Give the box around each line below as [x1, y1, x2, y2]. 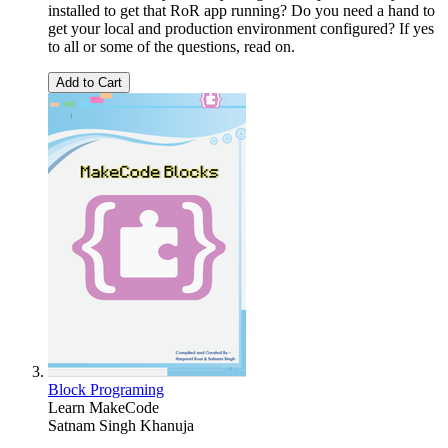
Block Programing [48, 381, 164, 399]
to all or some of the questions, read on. [48, 38, 295, 56]
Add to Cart [56, 75, 122, 91]
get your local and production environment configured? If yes [48, 20, 434, 38]
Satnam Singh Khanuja [48, 417, 194, 435]
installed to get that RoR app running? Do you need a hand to [48, 2, 435, 20]
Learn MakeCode [48, 399, 159, 417]
